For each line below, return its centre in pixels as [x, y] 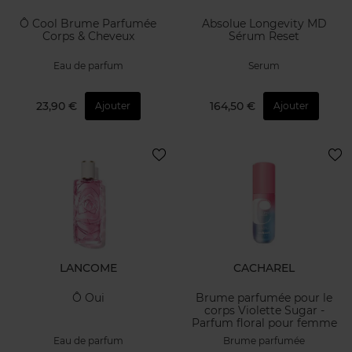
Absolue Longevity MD [264, 24]
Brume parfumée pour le [264, 298]
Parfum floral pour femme [264, 323]
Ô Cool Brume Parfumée [88, 24]
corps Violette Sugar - [264, 311]
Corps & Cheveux [88, 37]
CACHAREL [264, 268]
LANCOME [88, 268]
